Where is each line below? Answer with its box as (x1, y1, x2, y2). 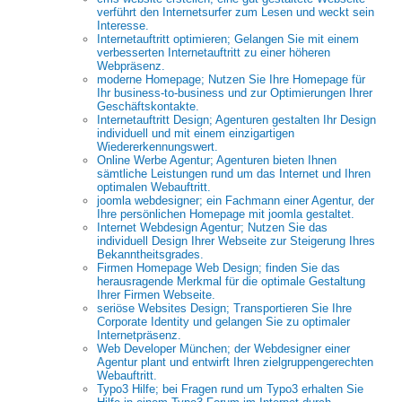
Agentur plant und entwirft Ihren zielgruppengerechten (97, 355, 373, 369)
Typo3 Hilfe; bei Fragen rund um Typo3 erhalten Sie (97, 382, 363, 396)
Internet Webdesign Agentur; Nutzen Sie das (97, 221, 328, 234)
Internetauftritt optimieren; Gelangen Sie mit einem (97, 32, 359, 46)
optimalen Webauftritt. (97, 180, 211, 194)
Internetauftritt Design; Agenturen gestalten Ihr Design (97, 113, 376, 127)
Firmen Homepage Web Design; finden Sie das (97, 261, 340, 275)
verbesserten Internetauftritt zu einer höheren (97, 46, 330, 59)
